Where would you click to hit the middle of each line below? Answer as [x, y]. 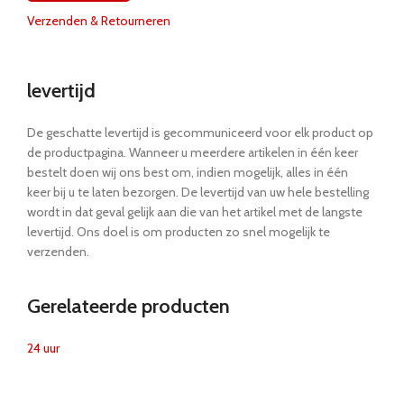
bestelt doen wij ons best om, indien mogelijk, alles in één [188, 172]
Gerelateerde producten [129, 306]
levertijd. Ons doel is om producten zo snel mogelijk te [179, 231]
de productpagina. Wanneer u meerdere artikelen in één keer [193, 152]
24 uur [43, 348]
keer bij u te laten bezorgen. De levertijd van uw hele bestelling [198, 192]
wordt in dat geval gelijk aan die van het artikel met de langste [195, 211]
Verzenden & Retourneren [99, 20]
